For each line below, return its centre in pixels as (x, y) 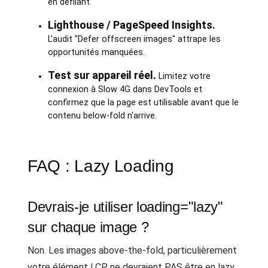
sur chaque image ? (88, 227)
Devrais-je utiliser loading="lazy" (125, 207)
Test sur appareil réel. (102, 75)
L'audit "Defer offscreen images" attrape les (134, 39)
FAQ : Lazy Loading (101, 166)
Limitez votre (183, 76)
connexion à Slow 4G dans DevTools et (125, 89)
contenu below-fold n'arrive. (102, 116)
